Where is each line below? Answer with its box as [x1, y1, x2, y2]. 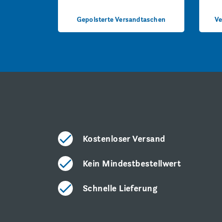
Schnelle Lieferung [83, 182, 158, 194]
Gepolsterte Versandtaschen [76, 14, 166, 24]
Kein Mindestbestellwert [83, 157, 181, 169]
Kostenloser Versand [83, 132, 166, 144]
